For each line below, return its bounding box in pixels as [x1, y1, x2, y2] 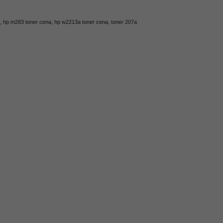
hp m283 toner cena [2, 19, 51, 25]
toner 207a [111, 19, 137, 25]
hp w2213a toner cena [54, 19, 108, 25]
